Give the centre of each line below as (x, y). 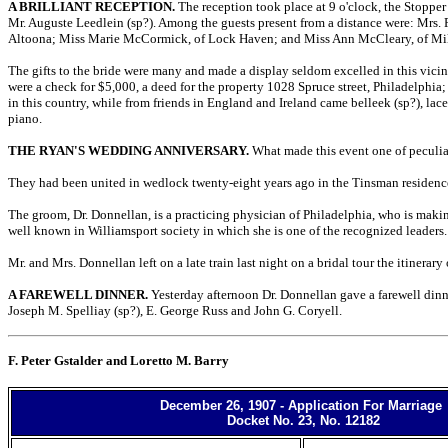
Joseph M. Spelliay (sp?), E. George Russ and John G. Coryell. (175, 310)
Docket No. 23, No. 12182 (303, 420)
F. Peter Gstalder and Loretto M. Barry (118, 360)
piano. (25, 118)
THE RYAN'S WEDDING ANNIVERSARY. (128, 150)
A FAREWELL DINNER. (78, 294)
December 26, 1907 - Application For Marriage (303, 405)
